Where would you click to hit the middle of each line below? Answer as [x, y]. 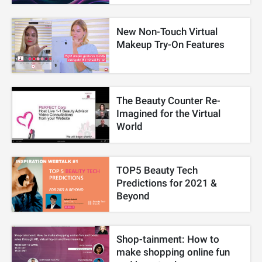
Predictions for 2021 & [167, 183]
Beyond [133, 196]
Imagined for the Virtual [169, 114]
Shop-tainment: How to [168, 239]
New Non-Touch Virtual [167, 32]
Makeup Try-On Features [171, 45]
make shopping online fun [173, 252]
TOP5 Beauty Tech [157, 170]
